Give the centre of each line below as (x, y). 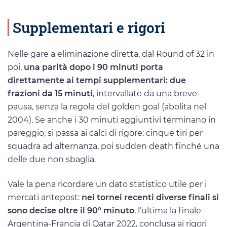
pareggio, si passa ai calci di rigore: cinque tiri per (105, 133)
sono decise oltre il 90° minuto (71, 211)
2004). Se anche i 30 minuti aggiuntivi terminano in (112, 120)
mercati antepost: (45, 198)
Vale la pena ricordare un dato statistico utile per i (107, 184)
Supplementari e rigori (89, 28)
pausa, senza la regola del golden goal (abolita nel (107, 107)
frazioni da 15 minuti (50, 94)
